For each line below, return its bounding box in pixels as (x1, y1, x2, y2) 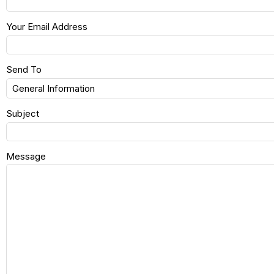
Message (6, 150, 46, 162)
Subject (6, 107, 39, 119)
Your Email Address (6, 20, 87, 32)
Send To (6, 63, 42, 75)
